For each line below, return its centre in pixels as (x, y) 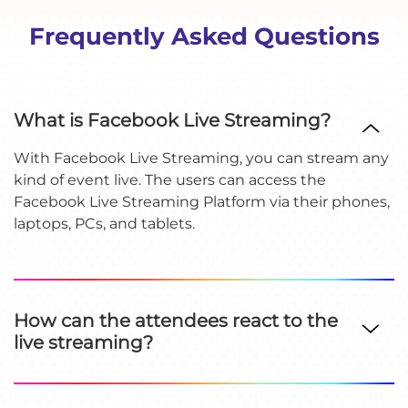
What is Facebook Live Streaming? (172, 120)
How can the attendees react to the (176, 320)
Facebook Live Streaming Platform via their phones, (202, 201)
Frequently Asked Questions (204, 36)
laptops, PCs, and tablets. (104, 223)
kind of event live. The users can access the (170, 179)
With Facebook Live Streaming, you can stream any (201, 158)
